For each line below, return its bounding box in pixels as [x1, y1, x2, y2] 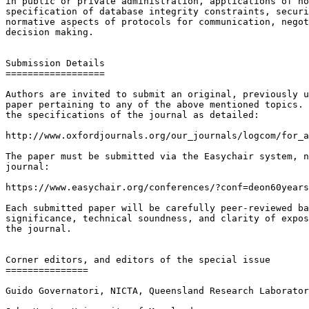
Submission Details [6, 57, 105, 68]
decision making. [6, 26, 94, 37]
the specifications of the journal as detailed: [6, 109, 259, 120]
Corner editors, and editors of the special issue [6, 254, 270, 265]
